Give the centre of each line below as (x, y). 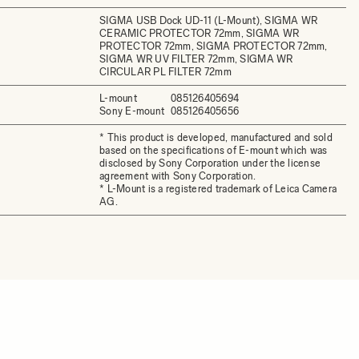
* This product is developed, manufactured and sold (216, 137)
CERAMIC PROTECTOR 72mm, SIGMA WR (200, 33)
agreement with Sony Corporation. (178, 176)
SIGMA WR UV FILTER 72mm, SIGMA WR (196, 59)
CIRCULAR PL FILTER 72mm (165, 72)
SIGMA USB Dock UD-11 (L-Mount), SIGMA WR (209, 20)
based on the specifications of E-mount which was (214, 150)
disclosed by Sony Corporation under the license (210, 163)
